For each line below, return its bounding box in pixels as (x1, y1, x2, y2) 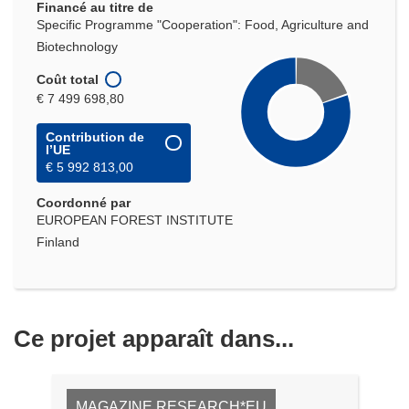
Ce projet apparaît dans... (14, 324, 294, 352)
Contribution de (46, 129, 144, 144)
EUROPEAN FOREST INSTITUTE (37, 212, 233, 227)
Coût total (37, 71, 99, 87)
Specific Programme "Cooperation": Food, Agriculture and (37, 17, 369, 32)
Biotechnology (37, 39, 118, 54)
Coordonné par (37, 194, 131, 210)
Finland (37, 234, 79, 249)
